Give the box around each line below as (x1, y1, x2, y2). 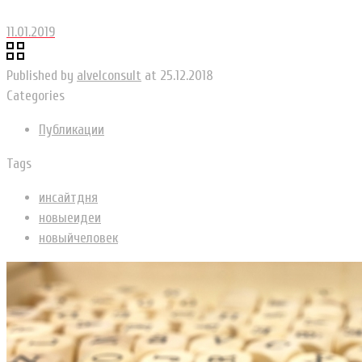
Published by (6, 67, 74, 83)
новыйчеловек (39, 229, 118, 246)
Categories (6, 87, 65, 103)
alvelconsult (77, 67, 141, 83)
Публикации (39, 121, 104, 137)
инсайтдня (39, 189, 98, 205)
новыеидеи (39, 209, 101, 225)
